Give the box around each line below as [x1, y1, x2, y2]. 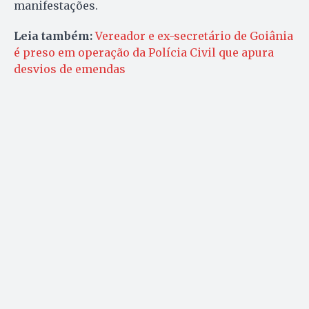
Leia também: [14, 28, 95, 43]
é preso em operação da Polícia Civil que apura [14, 45, 274, 59]
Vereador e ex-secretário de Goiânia [95, 28, 293, 43]
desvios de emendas [14, 61, 126, 76]
